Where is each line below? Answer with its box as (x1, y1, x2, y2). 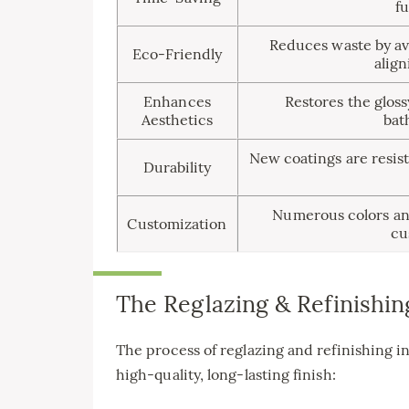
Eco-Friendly (131, 44, 223, 63)
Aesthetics (141, 110, 214, 129)
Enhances (143, 91, 211, 110)
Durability (142, 157, 212, 176)
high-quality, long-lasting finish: (116, 364, 336, 383)
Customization (127, 214, 227, 233)
